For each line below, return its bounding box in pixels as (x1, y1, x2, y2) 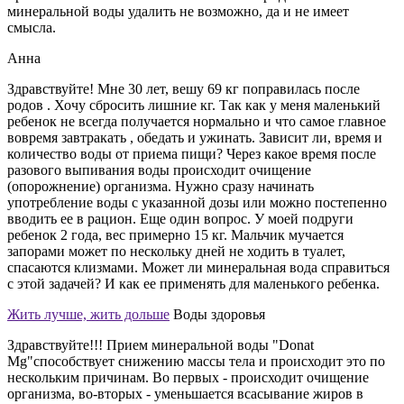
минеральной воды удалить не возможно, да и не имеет (7, 3, 349, 19)
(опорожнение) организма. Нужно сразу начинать (7, 178, 314, 194)
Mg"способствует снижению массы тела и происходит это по (7, 353, 385, 369)
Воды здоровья (173, 306, 265, 322)
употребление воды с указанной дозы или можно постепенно (7, 194, 387, 210)
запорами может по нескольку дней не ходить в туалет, (7, 243, 345, 259)
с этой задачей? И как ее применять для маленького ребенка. (7, 275, 380, 291)
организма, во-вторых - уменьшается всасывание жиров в (7, 385, 363, 401)
